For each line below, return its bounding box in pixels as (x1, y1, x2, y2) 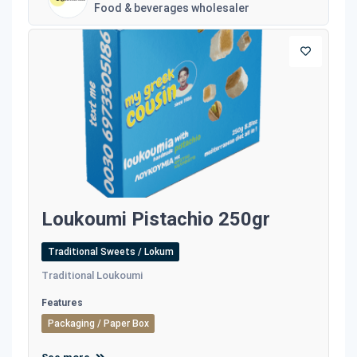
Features (41, 297, 83, 309)
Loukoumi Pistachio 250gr (41, 208, 270, 231)
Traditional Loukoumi (41, 269, 143, 282)
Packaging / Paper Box (47, 318, 149, 330)
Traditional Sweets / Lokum (47, 246, 174, 258)
